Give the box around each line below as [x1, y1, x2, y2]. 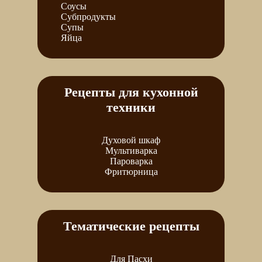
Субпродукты [61, 11, 116, 22]
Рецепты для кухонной [64, 84, 198, 99]
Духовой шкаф [102, 135, 160, 145]
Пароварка [109, 156, 153, 166]
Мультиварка [105, 145, 157, 156]
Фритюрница [104, 166, 158, 177]
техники [106, 99, 156, 115]
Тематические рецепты [63, 218, 199, 233]
